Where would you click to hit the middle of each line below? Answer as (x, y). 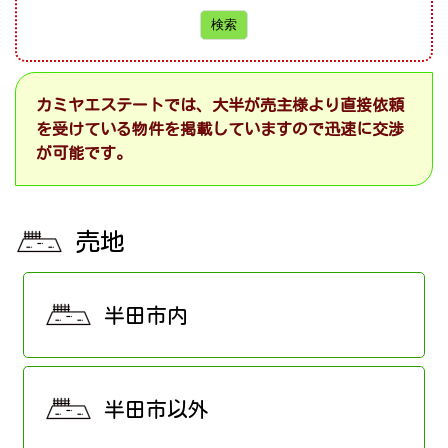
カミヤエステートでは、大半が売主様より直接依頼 (220, 105)
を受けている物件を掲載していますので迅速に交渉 (220, 129)
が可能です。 (84, 153)
